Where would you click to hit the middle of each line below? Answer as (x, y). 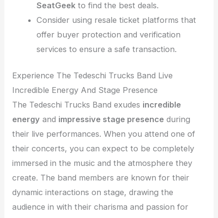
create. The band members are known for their (101, 178)
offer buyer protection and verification (108, 34)
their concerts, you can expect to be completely (103, 149)
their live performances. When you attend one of (104, 134)
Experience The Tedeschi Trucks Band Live (93, 76)
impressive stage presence (111, 119)
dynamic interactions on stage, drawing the (93, 192)
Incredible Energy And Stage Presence (85, 90)
